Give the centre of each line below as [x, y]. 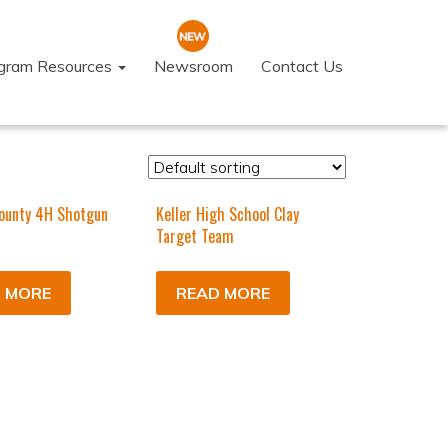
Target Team [194, 236]
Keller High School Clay [227, 214]
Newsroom [193, 66]
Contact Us [302, 66]
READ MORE [222, 293]
